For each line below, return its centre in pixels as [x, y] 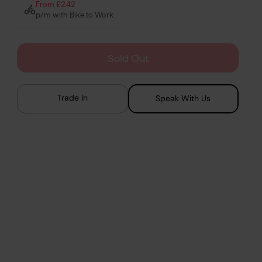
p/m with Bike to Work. [76, 15]
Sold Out [128, 58]
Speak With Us [183, 98]
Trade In [72, 98]
